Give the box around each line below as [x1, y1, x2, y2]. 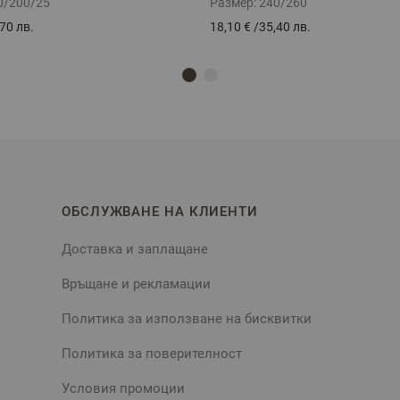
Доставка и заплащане [62, 240, 208, 257]
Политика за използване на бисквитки [62, 310, 312, 327]
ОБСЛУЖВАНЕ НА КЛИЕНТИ [62, 203, 258, 220]
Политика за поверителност [62, 345, 242, 362]
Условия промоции [62, 379, 185, 396]
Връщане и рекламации [62, 275, 211, 292]
